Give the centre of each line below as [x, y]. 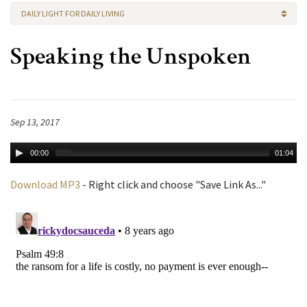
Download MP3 [45, 185]
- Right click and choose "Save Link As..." [173, 185]
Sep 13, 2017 [35, 122]
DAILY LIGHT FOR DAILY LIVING [73, 13]
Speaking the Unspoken [131, 59]
